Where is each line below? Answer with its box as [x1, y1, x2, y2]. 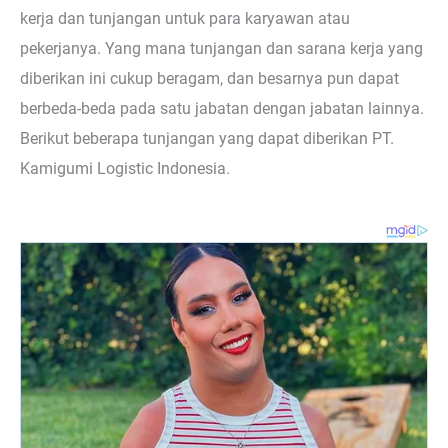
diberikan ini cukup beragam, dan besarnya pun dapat [20, 69, 399, 89]
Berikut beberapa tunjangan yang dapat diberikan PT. [20, 129, 394, 149]
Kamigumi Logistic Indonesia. [20, 159, 230, 179]
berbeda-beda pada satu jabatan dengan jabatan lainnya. [20, 99, 424, 119]
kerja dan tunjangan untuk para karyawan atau [20, 9, 350, 29]
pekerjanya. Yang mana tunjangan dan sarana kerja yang [20, 39, 423, 59]
